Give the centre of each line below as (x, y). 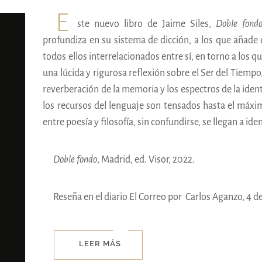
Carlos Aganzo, (215, 197)
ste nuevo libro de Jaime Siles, (146, 24)
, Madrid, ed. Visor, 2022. (146, 159)
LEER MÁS (100, 243)
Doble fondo (75, 159)
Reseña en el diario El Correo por (120, 197)
